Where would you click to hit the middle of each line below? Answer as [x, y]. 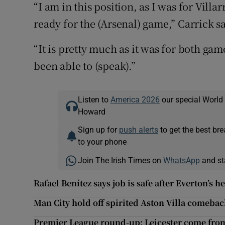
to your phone [102, 142]
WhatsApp [181, 160]
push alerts [138, 130]
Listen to [94, 100]
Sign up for [98, 130]
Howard [91, 112]
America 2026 [135, 100]
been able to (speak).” [85, 66]
